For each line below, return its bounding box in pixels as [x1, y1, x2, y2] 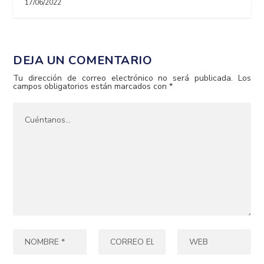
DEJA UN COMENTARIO [13, 52, 153, 68]
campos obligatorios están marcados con [13, 80, 170, 92]
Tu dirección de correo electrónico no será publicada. [13, 72, 233, 84]
